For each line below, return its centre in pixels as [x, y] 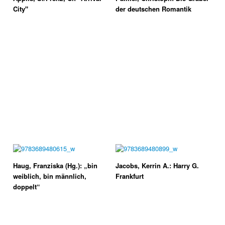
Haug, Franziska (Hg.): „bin [55, 165]
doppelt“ [27, 187]
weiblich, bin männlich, [50, 176]
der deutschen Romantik [153, 9]
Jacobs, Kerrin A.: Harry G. [157, 165]
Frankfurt [130, 176]
